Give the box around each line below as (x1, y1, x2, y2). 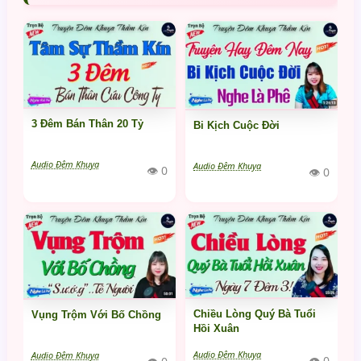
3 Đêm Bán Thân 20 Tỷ (31, 118, 143, 131)
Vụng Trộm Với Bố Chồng (31, 309, 161, 322)
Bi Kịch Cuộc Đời (193, 119, 280, 132)
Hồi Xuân (193, 322, 239, 335)
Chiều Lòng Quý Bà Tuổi (193, 308, 316, 321)
